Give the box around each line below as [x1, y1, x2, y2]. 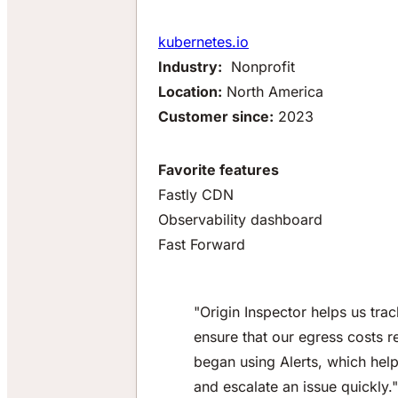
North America [222, 83, 323, 101]
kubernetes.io [158, 33, 249, 52]
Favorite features [158, 161, 279, 179]
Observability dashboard [158, 211, 322, 229]
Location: [158, 83, 222, 101]
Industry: [158, 58, 222, 76]
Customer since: [158, 107, 274, 126]
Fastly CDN [158, 186, 234, 204]
